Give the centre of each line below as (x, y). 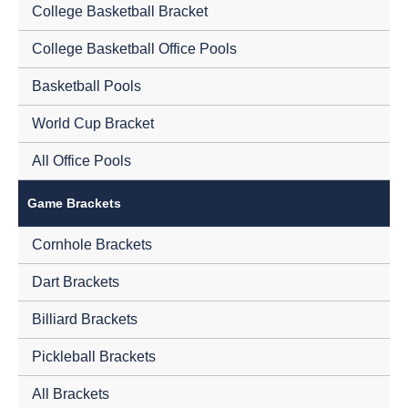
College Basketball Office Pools (134, 48)
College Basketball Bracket (120, 11)
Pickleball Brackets (94, 356)
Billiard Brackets (85, 319)
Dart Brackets (76, 281)
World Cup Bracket (93, 123)
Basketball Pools (87, 86)
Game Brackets (74, 203)
